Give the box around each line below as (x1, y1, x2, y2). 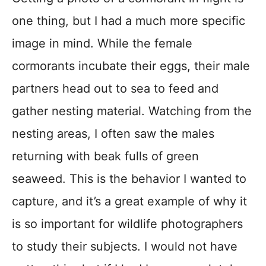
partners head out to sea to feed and (12, 81, 218, 96)
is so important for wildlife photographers (12, 217, 243, 231)
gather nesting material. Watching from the (12, 104, 252, 118)
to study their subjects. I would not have (12, 239, 237, 254)
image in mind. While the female (12, 36, 192, 50)
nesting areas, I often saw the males (12, 126, 214, 141)
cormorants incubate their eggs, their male (12, 59, 250, 73)
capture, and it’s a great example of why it (12, 194, 247, 208)
